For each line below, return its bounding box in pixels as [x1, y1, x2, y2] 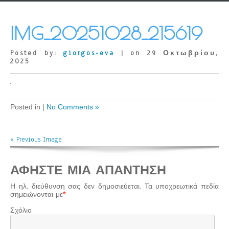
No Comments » [47, 103, 99, 111]
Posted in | [10, 103, 47, 111]
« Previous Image [10, 135, 62, 145]
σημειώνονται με [10, 190, 63, 200]
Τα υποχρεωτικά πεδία [141, 182, 219, 192]
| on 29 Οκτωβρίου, [114, 49, 219, 58]
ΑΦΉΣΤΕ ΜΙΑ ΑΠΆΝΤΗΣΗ [10, 162, 166, 177]
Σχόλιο [10, 206, 32, 216]
